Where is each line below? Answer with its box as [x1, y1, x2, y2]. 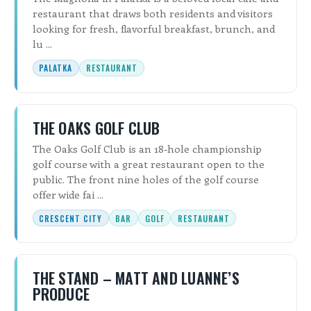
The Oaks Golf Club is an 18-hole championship [32, 141, 262, 155]
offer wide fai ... [32, 187, 103, 201]
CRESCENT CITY [39, 212, 102, 224]
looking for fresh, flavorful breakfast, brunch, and [32, 22, 275, 36]
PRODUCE [32, 283, 90, 305]
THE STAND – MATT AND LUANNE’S [32, 267, 239, 289]
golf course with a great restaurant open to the [32, 156, 264, 171]
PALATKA [39, 62, 73, 74]
